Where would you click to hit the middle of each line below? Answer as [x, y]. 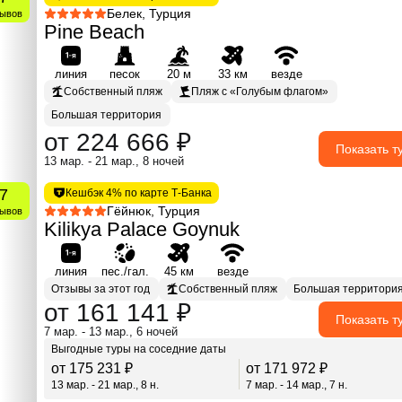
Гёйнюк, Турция [153, 210]
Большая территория [106, 114]
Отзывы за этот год [100, 288]
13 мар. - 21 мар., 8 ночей [114, 161]
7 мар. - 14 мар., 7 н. [297, 385]
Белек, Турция [149, 13]
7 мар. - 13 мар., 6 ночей [111, 331]
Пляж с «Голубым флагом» [260, 91]
